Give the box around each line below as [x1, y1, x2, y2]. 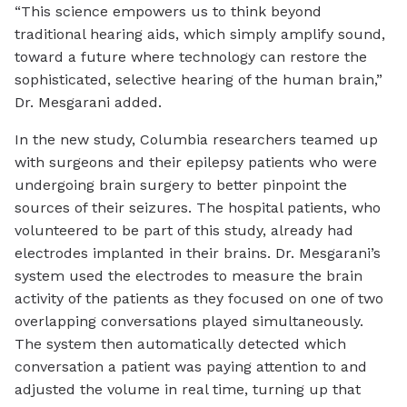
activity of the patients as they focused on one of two [15, 290, 383, 308]
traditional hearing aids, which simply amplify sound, [15, 25, 385, 44]
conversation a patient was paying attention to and [15, 358, 367, 376]
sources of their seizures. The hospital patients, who [15, 199, 381, 217]
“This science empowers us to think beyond [15, 3, 322, 21]
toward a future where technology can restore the [15, 48, 367, 66]
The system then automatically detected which [15, 335, 346, 353]
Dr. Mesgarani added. [15, 94, 162, 112]
